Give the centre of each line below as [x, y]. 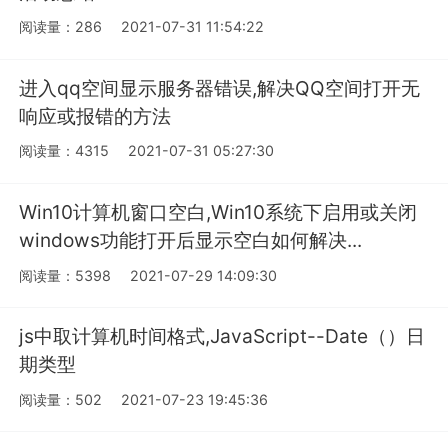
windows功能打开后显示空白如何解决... [191, 240]
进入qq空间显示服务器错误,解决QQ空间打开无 [220, 87]
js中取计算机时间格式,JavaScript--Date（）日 [222, 336]
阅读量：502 [61, 399]
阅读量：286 [61, 27]
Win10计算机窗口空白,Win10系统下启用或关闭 [218, 212]
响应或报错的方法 [95, 115]
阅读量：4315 [64, 151]
